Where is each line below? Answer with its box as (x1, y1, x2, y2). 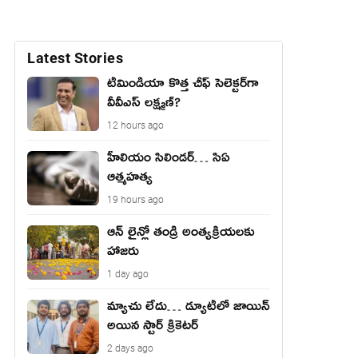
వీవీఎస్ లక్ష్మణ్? (107, 93, 181, 117)
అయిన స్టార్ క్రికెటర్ (107, 316, 198, 340)
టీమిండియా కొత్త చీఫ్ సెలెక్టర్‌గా (107, 74, 259, 98)
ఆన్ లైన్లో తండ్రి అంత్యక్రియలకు (107, 223, 254, 247)
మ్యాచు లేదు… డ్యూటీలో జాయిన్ (107, 297, 270, 321)
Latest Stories (27, 50, 123, 66)
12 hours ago (107, 120, 164, 131)
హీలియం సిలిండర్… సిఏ (107, 149, 230, 173)
